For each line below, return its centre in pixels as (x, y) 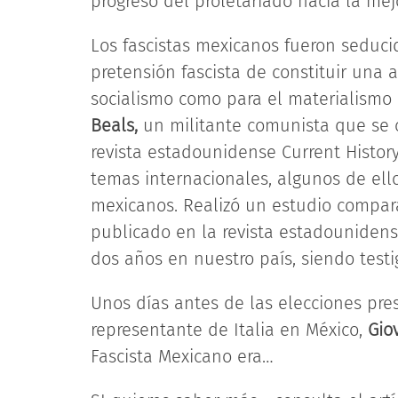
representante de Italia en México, (229, 330)
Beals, (114, 125)
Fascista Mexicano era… (185, 356)
